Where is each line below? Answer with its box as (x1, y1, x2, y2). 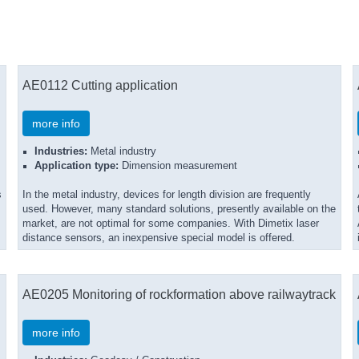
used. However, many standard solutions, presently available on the (22, 204, 336, 215)
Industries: (34, 146, 87, 157)
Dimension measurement (119, 160, 237, 171)
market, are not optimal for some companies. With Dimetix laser (22, 218, 319, 229)
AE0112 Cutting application (22, 78, 178, 92)
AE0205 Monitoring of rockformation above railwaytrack (22, 287, 336, 301)
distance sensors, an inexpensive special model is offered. (22, 232, 295, 244)
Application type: (34, 160, 119, 171)
